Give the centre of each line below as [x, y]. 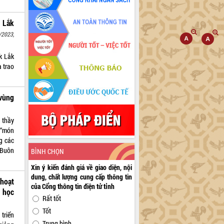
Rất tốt [52, 198]
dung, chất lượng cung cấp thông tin [82, 177]
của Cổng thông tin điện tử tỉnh [73, 186]
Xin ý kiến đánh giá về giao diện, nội [82, 167]
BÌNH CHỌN [48, 151]
